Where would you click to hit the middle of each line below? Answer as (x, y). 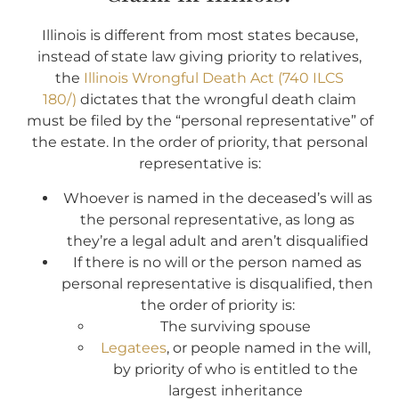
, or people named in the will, (268, 347)
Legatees (133, 347)
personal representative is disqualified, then (217, 283)
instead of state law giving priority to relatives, (199, 57)
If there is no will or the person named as (217, 262)
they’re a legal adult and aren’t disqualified (217, 240)
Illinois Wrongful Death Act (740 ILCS (214, 78)
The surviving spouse (235, 326)
